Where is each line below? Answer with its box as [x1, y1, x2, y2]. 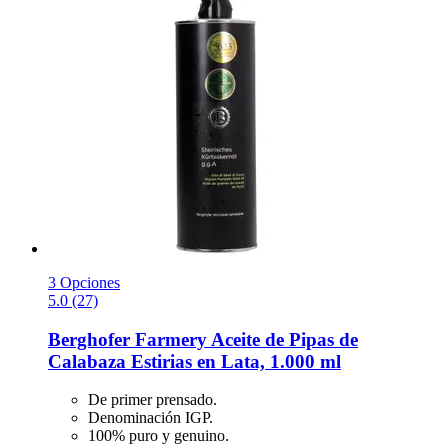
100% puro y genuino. [88, 427, 229, 445]
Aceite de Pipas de [207, 328, 358, 350]
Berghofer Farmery [48, 328, 207, 350]
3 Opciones [48, 273, 120, 291]
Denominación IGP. [88, 409, 213, 427]
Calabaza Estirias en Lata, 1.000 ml [48, 350, 341, 372]
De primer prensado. [88, 391, 217, 409]
